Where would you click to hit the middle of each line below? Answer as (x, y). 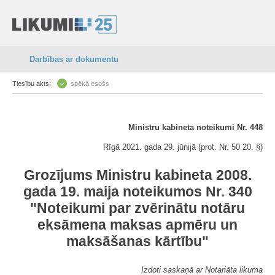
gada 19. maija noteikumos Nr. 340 (137, 192)
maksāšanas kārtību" (137, 241)
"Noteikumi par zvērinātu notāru (137, 208)
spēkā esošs (90, 83)
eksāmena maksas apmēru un (137, 225)
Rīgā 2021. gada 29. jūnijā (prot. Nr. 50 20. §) (183, 147)
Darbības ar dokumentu (74, 59)
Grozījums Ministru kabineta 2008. (137, 175)
